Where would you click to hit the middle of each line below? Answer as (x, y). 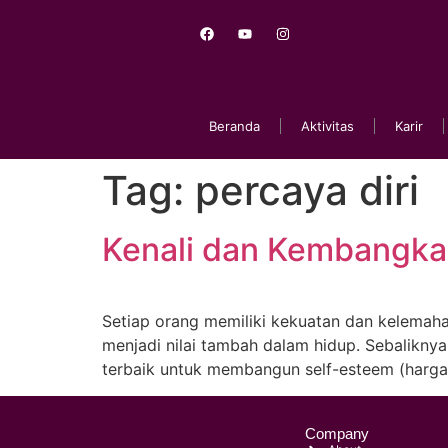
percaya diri (307, 191)
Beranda (234, 126)
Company (337, 433)
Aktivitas (327, 126)
